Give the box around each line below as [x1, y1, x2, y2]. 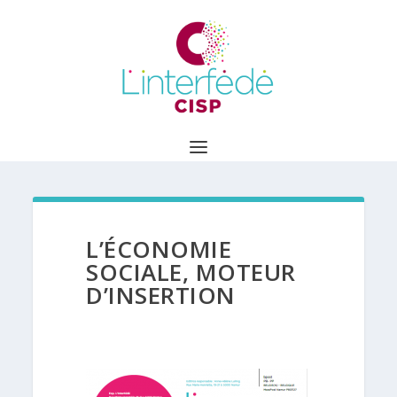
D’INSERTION [86, 279, 236, 311]
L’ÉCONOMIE [86, 233, 232, 265]
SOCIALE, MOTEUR [86, 256, 296, 288]
